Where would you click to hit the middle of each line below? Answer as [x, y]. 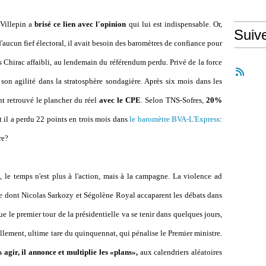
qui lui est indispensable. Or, [174, 24]
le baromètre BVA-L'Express [175, 119]
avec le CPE [120, 100]
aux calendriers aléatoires [180, 252]
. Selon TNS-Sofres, [174, 100]
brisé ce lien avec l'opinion [80, 24]
